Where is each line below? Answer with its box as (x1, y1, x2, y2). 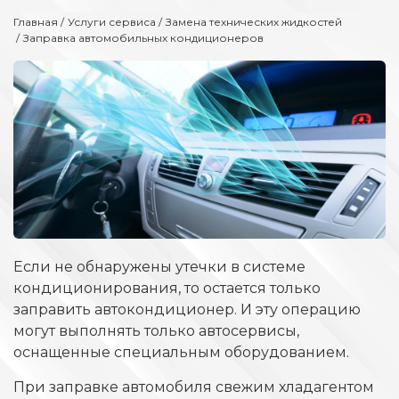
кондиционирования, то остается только (13, 280, 321, 297)
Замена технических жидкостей (166, 15, 342, 29)
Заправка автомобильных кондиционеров (23, 31, 264, 45)
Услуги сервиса (68, 15, 156, 29)
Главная (13, 15, 58, 29)
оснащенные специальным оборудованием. (13, 344, 349, 362)
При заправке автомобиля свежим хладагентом (13, 379, 374, 396)
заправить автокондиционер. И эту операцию (13, 301, 361, 319)
